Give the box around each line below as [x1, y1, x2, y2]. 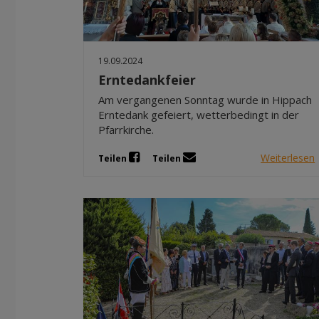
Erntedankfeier [98, 70, 196, 88]
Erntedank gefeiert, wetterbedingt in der [98, 107, 299, 122]
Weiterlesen [261, 150, 315, 164]
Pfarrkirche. [98, 122, 154, 137]
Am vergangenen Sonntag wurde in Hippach [98, 92, 312, 107]
